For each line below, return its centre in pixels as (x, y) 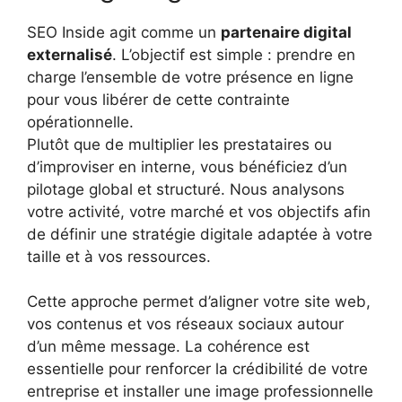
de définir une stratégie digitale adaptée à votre (200, 234)
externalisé (70, 54)
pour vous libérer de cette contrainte (158, 99)
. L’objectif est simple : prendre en (234, 54)
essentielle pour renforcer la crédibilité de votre (197, 369)
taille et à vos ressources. (119, 256)
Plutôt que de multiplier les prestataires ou (179, 144)
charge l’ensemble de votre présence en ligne (190, 77)
